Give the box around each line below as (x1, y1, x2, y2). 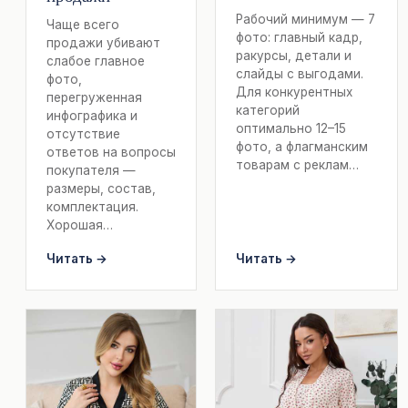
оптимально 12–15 (236, 120, 346, 136)
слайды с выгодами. (236, 66, 363, 81)
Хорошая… (46, 217, 113, 232)
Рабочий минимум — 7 (236, 11, 375, 26)
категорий (236, 102, 300, 117)
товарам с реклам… (236, 157, 359, 172)
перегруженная (46, 89, 142, 105)
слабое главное (46, 53, 145, 68)
